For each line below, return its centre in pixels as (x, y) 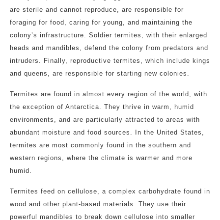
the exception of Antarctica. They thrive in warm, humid (102, 107)
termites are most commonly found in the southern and (100, 145)
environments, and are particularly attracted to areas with (105, 120)
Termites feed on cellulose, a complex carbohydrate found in (110, 191)
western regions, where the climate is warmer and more (101, 158)
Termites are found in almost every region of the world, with (109, 94)
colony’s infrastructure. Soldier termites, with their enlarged (109, 35)
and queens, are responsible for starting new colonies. (100, 73)
